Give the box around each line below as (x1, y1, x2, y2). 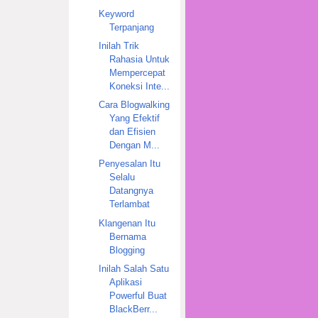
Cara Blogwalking (98, 99, 170, 111)
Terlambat (109, 199, 150, 210)
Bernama (109, 231, 146, 242)
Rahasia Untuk (109, 53, 170, 65)
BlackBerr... (109, 303, 158, 314)
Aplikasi (109, 276, 142, 287)
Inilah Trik (98, 40, 139, 51)
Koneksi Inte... (109, 80, 170, 92)
